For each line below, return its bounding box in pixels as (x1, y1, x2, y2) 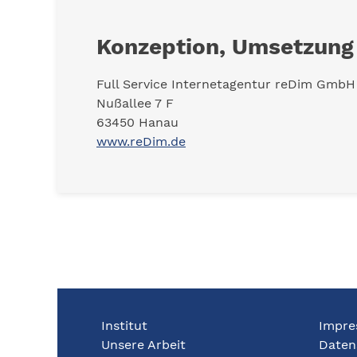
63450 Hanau (96, 115, 178, 130)
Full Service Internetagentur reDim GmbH (96, 76, 355, 92)
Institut (101, 318, 147, 333)
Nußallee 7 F (96, 96, 174, 111)
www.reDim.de (96, 134, 186, 149)
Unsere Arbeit (101, 337, 186, 352)
